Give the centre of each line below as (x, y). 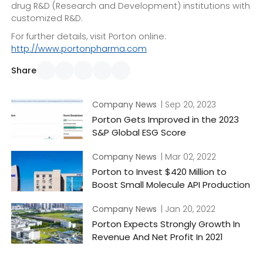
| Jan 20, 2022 (188, 209)
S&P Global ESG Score (139, 133)
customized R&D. (47, 18)
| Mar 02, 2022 (188, 157)
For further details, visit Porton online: (89, 37)
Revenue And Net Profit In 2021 (157, 237)
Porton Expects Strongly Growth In (166, 224)
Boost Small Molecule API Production (171, 185)
